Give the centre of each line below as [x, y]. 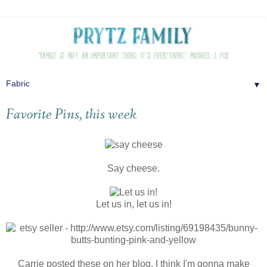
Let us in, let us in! [133, 204]
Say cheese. [133, 168]
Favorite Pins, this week [71, 115]
